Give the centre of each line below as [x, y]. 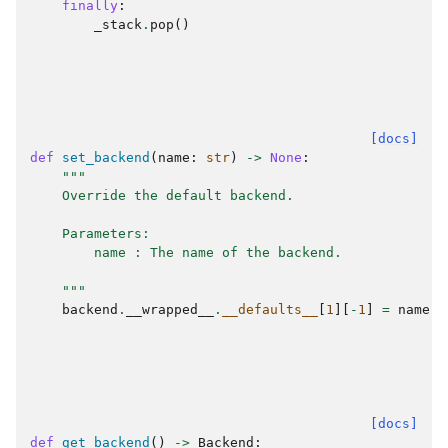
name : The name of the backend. [186, 252]
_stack [118, 24]
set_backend [106, 157]
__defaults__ [270, 309]
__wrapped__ [170, 309]
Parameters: [90, 233]
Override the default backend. [162, 195]
